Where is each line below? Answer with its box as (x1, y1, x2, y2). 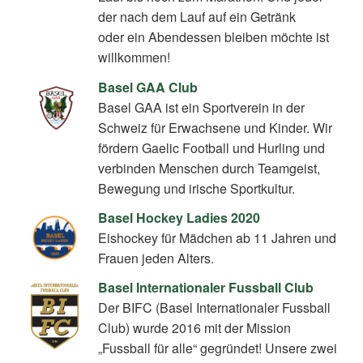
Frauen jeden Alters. (98, 248, 215, 267)
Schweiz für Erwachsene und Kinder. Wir (98, 117, 333, 137)
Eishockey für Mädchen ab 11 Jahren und (98, 228, 337, 247)
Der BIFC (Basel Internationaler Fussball (98, 298, 331, 318)
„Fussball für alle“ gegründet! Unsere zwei (98, 339, 338, 358)
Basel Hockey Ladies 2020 (98, 207, 261, 227)
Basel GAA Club (98, 77, 199, 96)
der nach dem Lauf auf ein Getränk (98, 7, 297, 27)
